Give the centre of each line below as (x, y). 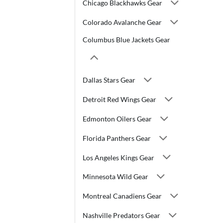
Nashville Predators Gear (121, 215)
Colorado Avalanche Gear (122, 22)
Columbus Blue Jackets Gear (126, 40)
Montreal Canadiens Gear (122, 196)
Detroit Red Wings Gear (119, 100)
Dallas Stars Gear (109, 80)
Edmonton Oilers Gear (117, 118)
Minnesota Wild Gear (115, 177)
